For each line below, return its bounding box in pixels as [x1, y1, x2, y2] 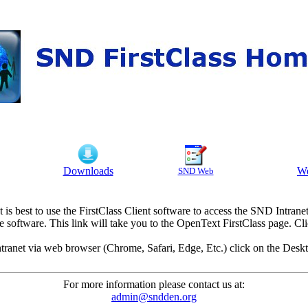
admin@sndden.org [111, 291, 197, 302]
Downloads [63, 165, 113, 177]
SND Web [177, 166, 214, 176]
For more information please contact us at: [63, 278, 245, 290]
